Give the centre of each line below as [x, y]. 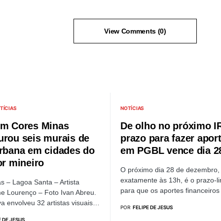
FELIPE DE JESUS [153, 207]
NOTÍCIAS [132, 108]
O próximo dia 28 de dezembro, [170, 170]
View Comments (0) [135, 31]
